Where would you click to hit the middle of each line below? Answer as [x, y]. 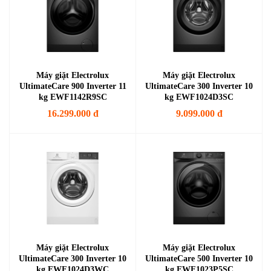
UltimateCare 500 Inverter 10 [199, 259]
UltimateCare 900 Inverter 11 [73, 86]
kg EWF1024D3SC [199, 97]
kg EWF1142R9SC [73, 97]
